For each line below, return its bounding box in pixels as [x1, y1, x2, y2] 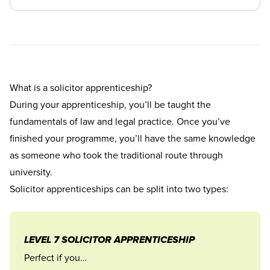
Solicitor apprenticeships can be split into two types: [10, 182, 228, 196]
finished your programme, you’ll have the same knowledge [10, 131, 256, 145]
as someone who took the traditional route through [10, 148, 223, 162]
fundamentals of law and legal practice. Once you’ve [10, 115, 230, 128]
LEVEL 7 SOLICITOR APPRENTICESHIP [24, 234, 195, 247]
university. [10, 165, 52, 179]
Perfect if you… [24, 251, 87, 265]
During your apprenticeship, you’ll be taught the [10, 98, 211, 111]
